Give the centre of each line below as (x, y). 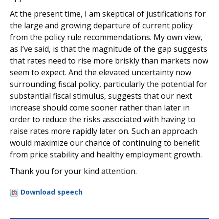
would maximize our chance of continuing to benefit (105, 143)
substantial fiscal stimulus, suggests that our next (101, 96)
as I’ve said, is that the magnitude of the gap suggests (109, 49)
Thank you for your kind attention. (73, 171)
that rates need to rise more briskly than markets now (109, 61)
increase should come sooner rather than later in (100, 108)
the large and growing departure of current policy (101, 25)
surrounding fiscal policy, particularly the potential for (109, 84)
